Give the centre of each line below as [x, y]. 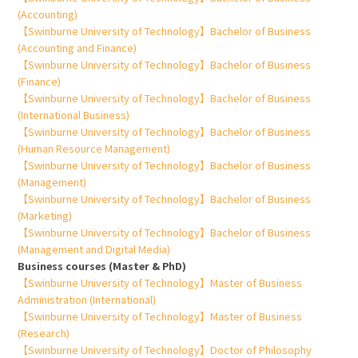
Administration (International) [87, 300]
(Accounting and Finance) [78, 48]
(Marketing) [45, 216]
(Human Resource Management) [94, 149]
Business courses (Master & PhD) [102, 266]
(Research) [44, 333]
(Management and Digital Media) [94, 249]
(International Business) [74, 115]
